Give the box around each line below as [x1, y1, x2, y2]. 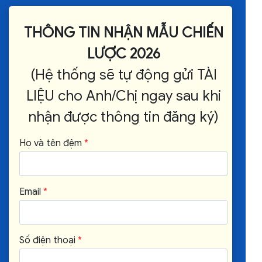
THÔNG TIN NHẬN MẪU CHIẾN [23, 24, 223, 42]
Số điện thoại [19, 235, 75, 246]
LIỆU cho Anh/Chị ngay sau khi [26, 87, 221, 105]
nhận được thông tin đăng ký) [28, 108, 219, 126]
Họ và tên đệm [19, 137, 82, 149]
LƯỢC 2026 [87, 45, 160, 63]
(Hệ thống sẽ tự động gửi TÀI [30, 66, 217, 84]
